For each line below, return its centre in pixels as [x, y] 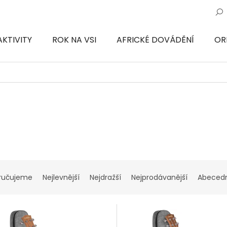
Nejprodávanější [159, 177]
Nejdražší [105, 177]
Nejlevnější [61, 177]
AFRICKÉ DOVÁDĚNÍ [155, 40]
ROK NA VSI [74, 40]
